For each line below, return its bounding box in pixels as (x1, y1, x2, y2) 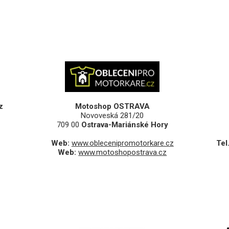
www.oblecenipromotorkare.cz (71, 139, 174, 148)
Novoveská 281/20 (81, 111, 144, 121)
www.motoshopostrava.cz (78, 148, 167, 157)
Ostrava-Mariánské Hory (81, 120, 168, 130)
